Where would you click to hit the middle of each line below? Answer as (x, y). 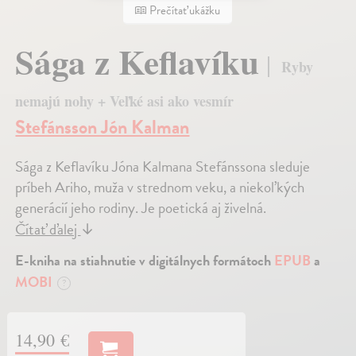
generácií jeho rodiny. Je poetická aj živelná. (141, 208)
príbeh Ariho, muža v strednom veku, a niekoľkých (160, 188)
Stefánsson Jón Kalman (103, 128)
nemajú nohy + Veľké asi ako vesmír (125, 101)
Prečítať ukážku (184, 11)
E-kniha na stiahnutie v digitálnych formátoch (145, 261)
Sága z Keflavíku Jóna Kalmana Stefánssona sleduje (163, 167)
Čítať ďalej (48, 230)
